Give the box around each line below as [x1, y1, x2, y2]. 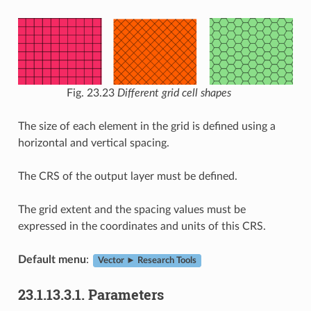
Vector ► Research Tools [97, 256, 196, 265]
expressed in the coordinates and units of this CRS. [17, 221, 266, 233]
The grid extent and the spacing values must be [17, 204, 246, 216]
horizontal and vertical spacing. [17, 137, 169, 149]
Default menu [17, 254, 86, 266]
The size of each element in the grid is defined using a [17, 121, 276, 133]
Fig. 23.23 [66, 87, 117, 99]
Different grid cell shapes [117, 87, 231, 99]
